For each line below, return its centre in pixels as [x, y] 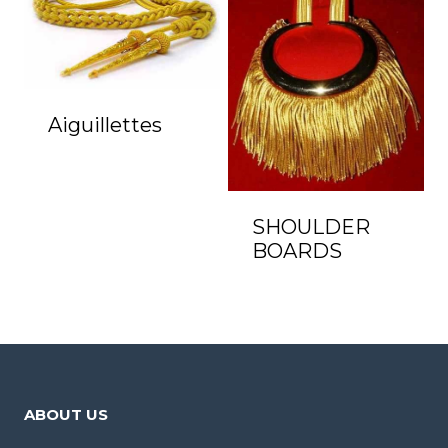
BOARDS [297, 251]
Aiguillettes [105, 125]
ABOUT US [66, 414]
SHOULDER [311, 227]
